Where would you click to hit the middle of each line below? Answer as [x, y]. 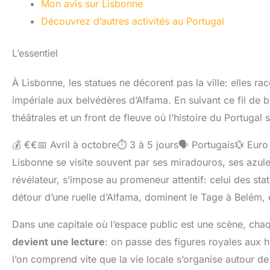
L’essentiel [35, 53]
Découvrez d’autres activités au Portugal [133, 21]
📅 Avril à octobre [77, 144]
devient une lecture [58, 241]
